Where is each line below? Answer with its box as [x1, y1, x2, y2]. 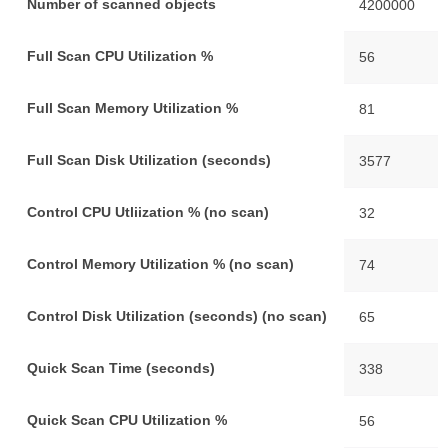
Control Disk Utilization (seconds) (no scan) [27, 307, 327, 324]
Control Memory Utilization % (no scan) [27, 255, 294, 272]
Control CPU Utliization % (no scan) [27, 203, 269, 220]
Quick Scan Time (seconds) [27, 359, 215, 376]
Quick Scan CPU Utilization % [27, 411, 227, 428]
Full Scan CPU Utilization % [27, 47, 213, 64]
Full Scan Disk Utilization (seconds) [27, 151, 271, 168]
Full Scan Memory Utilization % [27, 99, 238, 116]
